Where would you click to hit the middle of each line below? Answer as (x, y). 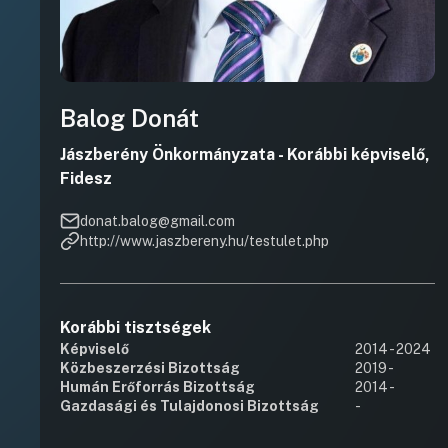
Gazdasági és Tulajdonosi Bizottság (189, 406)
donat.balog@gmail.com (157, 220)
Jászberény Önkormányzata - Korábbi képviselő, (245, 154)
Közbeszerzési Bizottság (150, 368)
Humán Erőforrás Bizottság (157, 387)
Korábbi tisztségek (135, 327)
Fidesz (86, 178)
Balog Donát (129, 118)
